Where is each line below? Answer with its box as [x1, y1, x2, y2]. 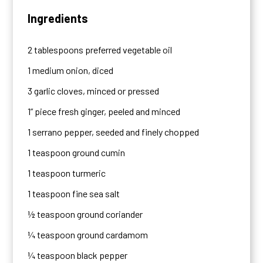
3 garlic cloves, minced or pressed [28, 85, 160, 96]
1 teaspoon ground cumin [28, 147, 126, 158]
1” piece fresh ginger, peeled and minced [28, 106, 181, 117]
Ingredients [28, 11, 89, 25]
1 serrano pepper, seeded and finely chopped [28, 126, 200, 137]
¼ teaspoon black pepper [28, 249, 128, 261]
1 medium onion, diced [28, 65, 114, 76]
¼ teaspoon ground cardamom [28, 229, 149, 240]
